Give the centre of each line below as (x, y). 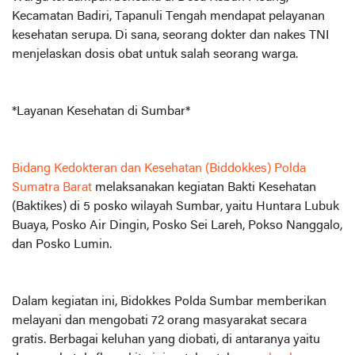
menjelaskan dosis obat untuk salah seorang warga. (155, 54)
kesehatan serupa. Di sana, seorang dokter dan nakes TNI (170, 35)
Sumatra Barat (52, 187)
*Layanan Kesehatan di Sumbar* (101, 111)
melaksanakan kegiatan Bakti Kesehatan (204, 187)
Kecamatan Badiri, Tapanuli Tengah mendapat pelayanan (168, 16)
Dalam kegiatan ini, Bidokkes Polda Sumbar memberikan (169, 302)
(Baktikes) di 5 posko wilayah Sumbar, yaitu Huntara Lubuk (176, 206)
